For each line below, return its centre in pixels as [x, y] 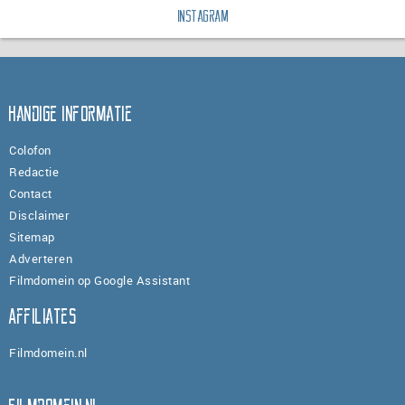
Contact [31, 193]
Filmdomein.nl [48, 352]
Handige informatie [71, 113]
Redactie [34, 171]
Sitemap [32, 236]
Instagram [203, 17]
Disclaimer [39, 215]
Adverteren [41, 258]
